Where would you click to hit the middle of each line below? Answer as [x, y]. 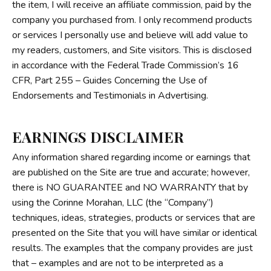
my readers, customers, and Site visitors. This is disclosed [132, 50]
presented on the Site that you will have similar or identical [135, 233]
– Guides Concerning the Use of [140, 80]
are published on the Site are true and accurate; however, [131, 172]
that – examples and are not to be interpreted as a [118, 263]
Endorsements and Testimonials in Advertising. [110, 95]
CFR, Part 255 [43, 80]
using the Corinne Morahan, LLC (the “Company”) [113, 202]
